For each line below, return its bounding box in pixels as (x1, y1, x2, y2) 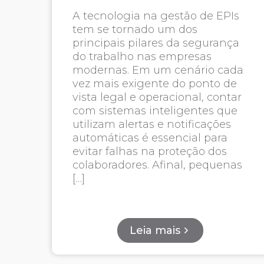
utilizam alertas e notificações (72, 118, 231, 131)
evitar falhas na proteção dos (72, 145, 227, 158)
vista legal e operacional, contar (72, 91, 242, 104)
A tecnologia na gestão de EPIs (72, 9, 239, 22)
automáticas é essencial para (72, 131, 227, 144)
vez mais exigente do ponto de (72, 77, 237, 90)
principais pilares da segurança (72, 37, 239, 49)
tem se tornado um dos (72, 23, 197, 36)
